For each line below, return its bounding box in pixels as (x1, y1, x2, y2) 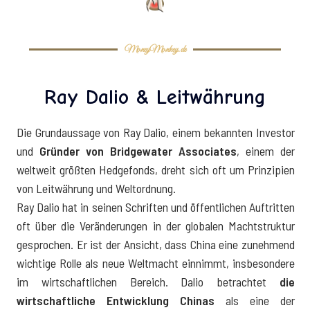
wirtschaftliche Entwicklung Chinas (17, 292, 215, 308)
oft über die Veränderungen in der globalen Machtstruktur (17, 217, 295, 233)
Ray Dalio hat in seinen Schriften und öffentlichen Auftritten (17, 199, 295, 215)
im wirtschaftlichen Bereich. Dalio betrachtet (17, 273, 280, 289)
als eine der (215, 292, 295, 308)
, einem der (237, 143, 295, 158)
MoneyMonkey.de (124, 43, 186, 56)
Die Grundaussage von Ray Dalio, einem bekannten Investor (17, 124, 295, 140)
